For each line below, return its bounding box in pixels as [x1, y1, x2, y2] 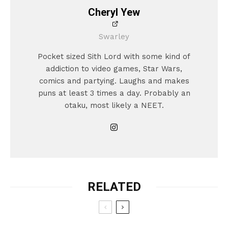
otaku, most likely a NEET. [64, 101, 164, 110]
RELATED [87, 180, 141, 194]
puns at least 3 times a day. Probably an [38, 89, 190, 98]
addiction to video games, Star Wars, [46, 64, 182, 74]
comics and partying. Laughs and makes [39, 76, 189, 86]
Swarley [99, 32, 129, 42]
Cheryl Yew [88, 6, 140, 19]
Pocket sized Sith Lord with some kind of [38, 52, 190, 62]
